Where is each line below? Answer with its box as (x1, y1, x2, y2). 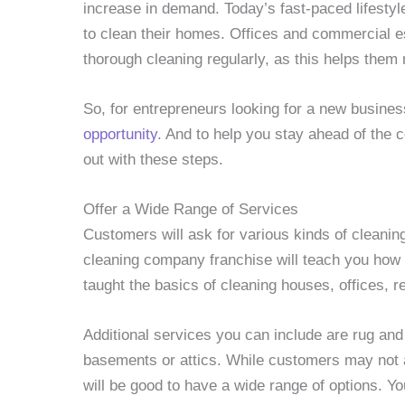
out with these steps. (83, 150, 223, 168)
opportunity (83, 125, 157, 143)
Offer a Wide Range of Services (83, 200, 298, 218)
